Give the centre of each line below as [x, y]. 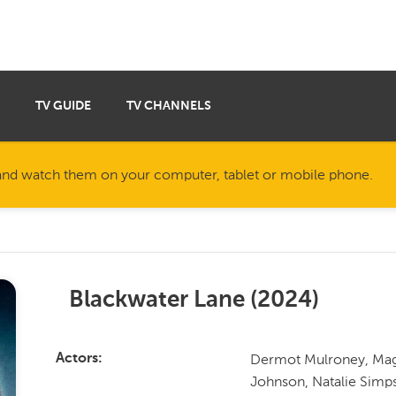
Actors [76, 359]
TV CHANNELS [169, 106]
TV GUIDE [63, 106]
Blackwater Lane [156, 301]
